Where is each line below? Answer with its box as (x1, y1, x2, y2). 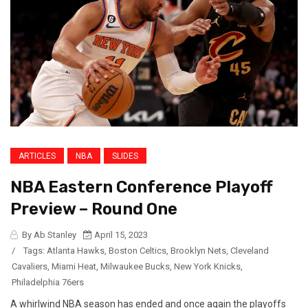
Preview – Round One (10, 199, 177, 219)
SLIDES (112, 151, 138, 162)
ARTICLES (19, 151, 56, 162)
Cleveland (230, 245, 269, 256)
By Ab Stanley (20, 230, 76, 241)
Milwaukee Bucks (100, 261, 170, 272)
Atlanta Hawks (47, 245, 104, 256)
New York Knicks (174, 261, 241, 272)
